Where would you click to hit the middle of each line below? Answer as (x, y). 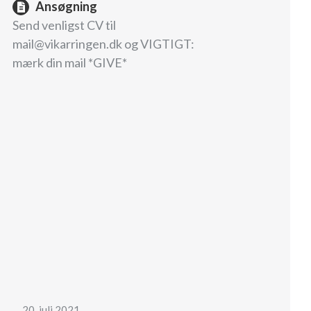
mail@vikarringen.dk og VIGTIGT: (103, 44)
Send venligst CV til (64, 25)
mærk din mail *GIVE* (70, 63)
